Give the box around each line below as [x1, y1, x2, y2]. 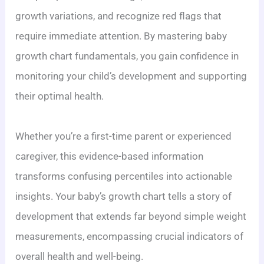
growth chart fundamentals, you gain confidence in [15, 49, 239, 62]
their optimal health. [15, 90, 104, 102]
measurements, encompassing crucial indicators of [15, 230, 244, 242]
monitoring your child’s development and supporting [15, 70, 247, 82]
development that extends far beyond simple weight [15, 210, 247, 222]
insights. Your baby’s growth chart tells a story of [15, 190, 232, 202]
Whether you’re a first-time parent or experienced [15, 130, 232, 142]
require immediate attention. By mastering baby [15, 29, 227, 42]
